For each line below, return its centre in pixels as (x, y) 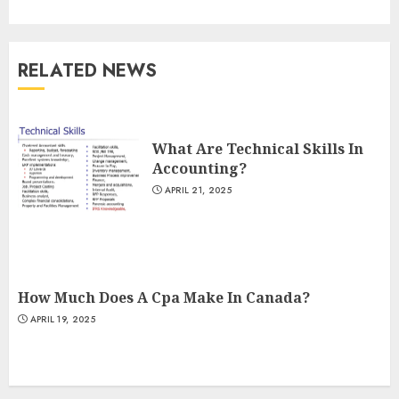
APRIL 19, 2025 (62, 319)
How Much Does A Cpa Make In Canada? (164, 297)
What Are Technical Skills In (258, 148)
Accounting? (199, 168)
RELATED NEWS (87, 70)
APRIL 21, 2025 (198, 190)
